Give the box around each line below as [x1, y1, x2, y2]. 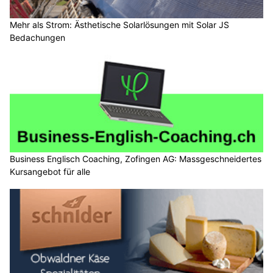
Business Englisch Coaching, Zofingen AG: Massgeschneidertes [10, 153, 261, 164]
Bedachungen [10, 32, 65, 43]
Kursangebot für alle [10, 166, 90, 177]
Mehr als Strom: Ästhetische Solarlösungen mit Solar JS [10, 19, 229, 30]
